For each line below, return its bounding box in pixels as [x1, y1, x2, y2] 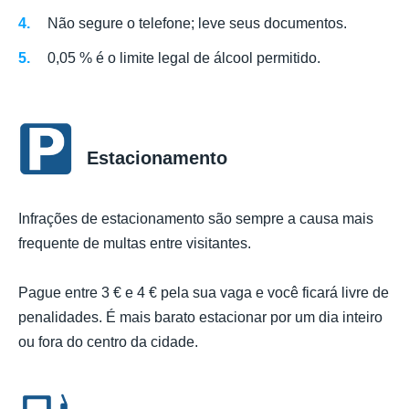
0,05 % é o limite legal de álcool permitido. [47, 49, 320, 66]
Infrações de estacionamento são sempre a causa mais [18, 211, 373, 227]
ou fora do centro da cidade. [18, 334, 198, 351]
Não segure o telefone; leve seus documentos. [47, 15, 347, 31]
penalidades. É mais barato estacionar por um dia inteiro [18, 309, 383, 326]
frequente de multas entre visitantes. [18, 236, 251, 252]
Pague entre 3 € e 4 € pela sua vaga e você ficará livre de [18, 285, 389, 301]
